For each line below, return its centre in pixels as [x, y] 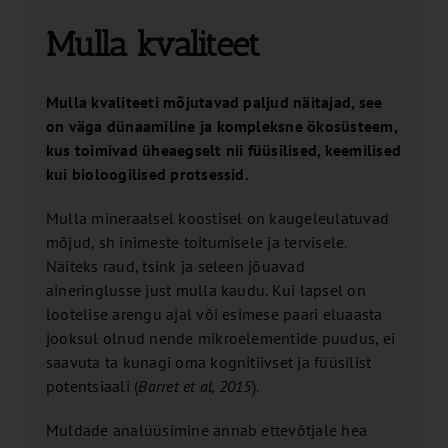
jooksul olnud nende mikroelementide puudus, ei [220, 338]
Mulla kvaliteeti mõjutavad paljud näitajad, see [214, 102]
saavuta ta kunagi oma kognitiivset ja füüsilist [208, 362]
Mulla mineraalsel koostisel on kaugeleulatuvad [217, 218]
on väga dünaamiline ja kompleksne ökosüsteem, [221, 126]
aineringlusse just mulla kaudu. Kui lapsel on [205, 290]
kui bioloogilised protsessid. [147, 174]
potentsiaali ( [92, 386]
